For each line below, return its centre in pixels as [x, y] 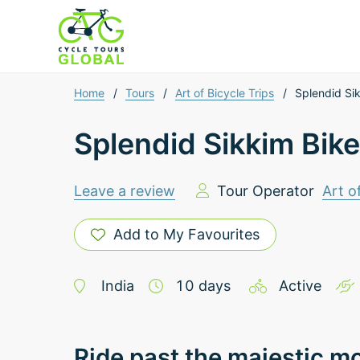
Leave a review [125, 191]
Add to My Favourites [186, 234]
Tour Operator [265, 191]
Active [300, 286]
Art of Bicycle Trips [225, 93]
